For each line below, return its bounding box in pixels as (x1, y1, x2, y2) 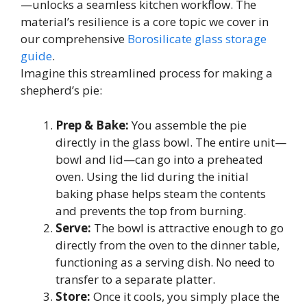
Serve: (56, 219, 91, 236)
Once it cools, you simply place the (90, 288, 280, 304)
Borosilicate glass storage (127, 31, 267, 47)
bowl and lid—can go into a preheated (56, 151, 263, 167)
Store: (56, 288, 90, 304)
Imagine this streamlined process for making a (21, 65, 273, 82)
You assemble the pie (129, 116, 247, 133)
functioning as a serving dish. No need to (56, 254, 275, 270)
